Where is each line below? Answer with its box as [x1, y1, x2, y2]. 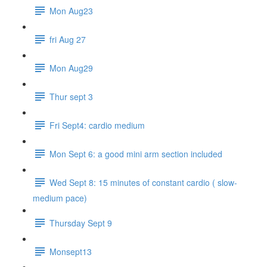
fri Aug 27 [49, 33, 86, 45]
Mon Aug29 [49, 61, 93, 74]
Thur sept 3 [49, 90, 93, 103]
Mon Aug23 [49, 4, 93, 17]
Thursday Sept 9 [49, 216, 112, 229]
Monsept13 [49, 245, 92, 257]
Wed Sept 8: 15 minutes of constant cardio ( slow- [49, 176, 237, 188]
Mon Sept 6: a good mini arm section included [49, 147, 222, 160]
